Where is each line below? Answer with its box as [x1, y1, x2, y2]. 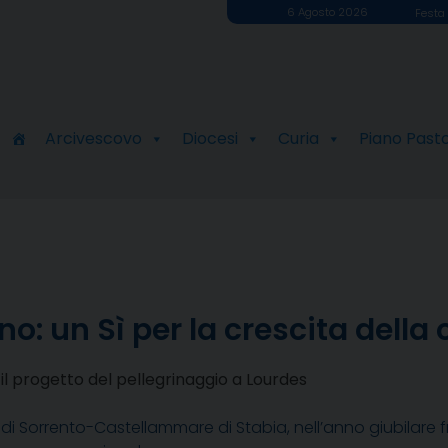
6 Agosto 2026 [286, 4, 368, 20]
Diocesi [181, 127, 238, 151]
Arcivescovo [44, 127, 142, 151]
